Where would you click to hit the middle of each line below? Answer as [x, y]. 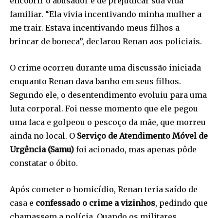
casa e [23, 203]
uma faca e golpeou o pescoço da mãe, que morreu [108, 122]
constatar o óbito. [44, 163]
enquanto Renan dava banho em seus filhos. [95, 81]
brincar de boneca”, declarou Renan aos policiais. [106, 41]
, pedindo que [182, 203]
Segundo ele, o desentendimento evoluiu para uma [108, 95]
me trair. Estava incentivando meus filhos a [95, 27]
